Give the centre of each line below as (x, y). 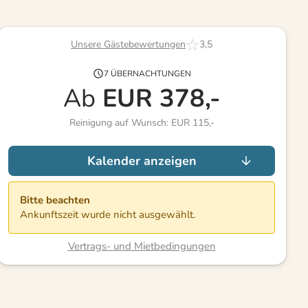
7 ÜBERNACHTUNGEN (147, 73)
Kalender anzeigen (142, 161)
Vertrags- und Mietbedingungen (142, 246)
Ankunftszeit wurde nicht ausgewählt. (108, 214)
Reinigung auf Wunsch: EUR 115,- (142, 122)
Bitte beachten (55, 200)
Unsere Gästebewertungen (128, 45)
